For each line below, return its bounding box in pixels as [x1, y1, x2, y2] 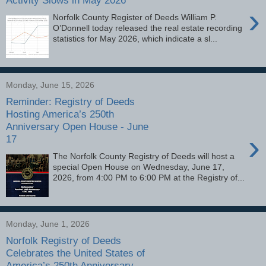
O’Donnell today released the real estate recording [53, 23, 243, 33]
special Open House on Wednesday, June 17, [53, 161, 225, 172]
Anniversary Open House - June [6, 121, 148, 133]
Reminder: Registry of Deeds [6, 96, 135, 108]
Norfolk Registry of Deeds [6, 235, 121, 247]
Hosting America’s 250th [6, 108, 114, 121]
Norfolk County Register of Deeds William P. [53, 12, 217, 22]
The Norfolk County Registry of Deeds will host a [53, 151, 235, 161]
